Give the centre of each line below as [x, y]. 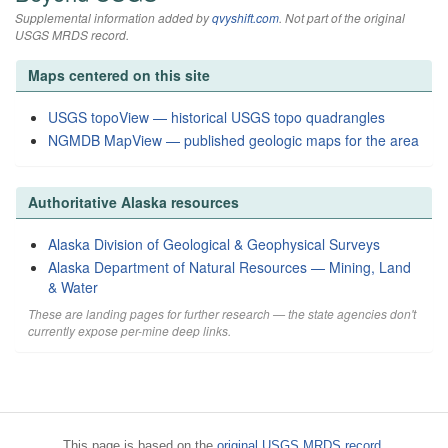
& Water [73, 287]
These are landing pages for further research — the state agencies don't [222, 313]
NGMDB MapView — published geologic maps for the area [233, 140]
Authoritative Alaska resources [133, 202]
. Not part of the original [342, 17]
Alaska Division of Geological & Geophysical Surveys [214, 244]
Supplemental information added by [113, 17]
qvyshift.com [245, 17]
